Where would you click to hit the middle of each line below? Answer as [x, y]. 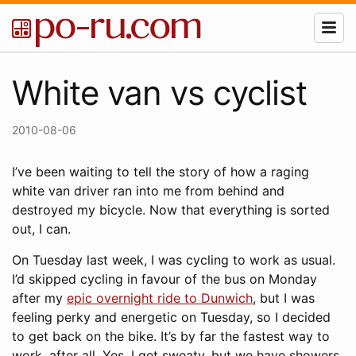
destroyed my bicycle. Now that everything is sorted [171, 210]
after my [39, 298]
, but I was [284, 298]
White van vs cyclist [159, 93]
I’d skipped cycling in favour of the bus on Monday [164, 279]
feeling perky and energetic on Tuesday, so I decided [171, 317]
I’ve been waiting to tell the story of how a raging [161, 172]
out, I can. [41, 229]
